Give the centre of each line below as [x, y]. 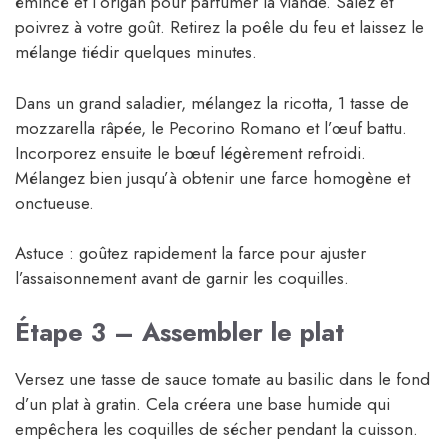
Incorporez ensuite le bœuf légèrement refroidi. [190, 152]
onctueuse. [54, 202]
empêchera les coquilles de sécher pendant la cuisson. [216, 428]
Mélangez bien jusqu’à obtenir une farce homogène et [212, 177]
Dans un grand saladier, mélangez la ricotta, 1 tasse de [212, 102]
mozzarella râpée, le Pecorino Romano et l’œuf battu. [211, 127]
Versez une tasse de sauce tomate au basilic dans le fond [222, 378]
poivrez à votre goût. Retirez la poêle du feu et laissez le [219, 27]
